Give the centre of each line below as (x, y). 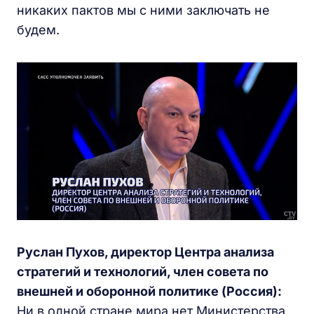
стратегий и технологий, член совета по (143, 271)
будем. (38, 29)
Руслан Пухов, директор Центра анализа (145, 252)
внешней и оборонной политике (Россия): (149, 291)
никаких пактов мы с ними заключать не (143, 10)
